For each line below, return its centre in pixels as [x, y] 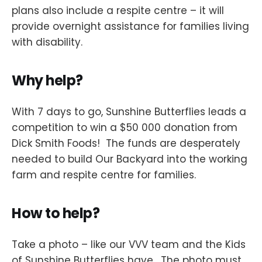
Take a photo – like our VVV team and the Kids [129, 245]
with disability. [47, 42]
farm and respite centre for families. [104, 175]
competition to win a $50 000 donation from [125, 128]
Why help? [47, 80]
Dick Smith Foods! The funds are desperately [126, 144]
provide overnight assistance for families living [130, 26]
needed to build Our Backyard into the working [130, 159]
